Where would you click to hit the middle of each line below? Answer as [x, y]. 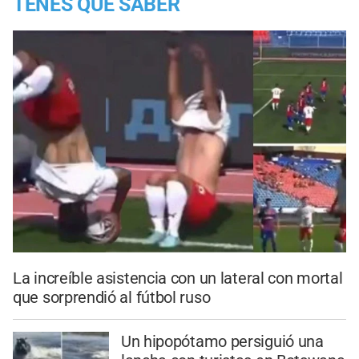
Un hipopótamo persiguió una [222, 341]
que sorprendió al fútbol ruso [112, 297]
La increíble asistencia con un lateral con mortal [178, 278]
